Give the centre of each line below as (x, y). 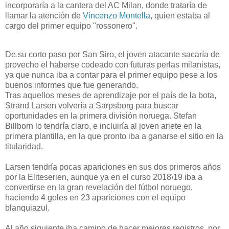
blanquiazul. (27, 208)
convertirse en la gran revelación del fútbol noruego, (99, 187)
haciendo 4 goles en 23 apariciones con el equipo (95, 197)
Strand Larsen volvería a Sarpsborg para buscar (92, 105)
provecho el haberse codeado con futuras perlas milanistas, (113, 64)
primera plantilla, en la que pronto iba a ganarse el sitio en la (114, 136)
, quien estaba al (180, 15)
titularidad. (24, 146)
